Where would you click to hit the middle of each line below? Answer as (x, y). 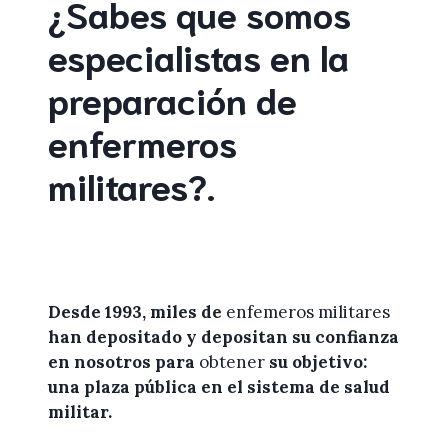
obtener (232, 361)
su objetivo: (316, 361)
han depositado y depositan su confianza (223, 336)
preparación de (172, 98)
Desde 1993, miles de (137, 311)
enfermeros (142, 141)
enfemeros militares (308, 311)
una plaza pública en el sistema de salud (219, 386)
